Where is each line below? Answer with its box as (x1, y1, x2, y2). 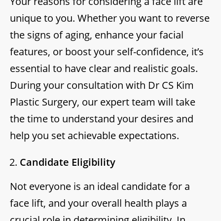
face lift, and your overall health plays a (10, 196, 187, 210)
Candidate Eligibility (20, 155, 115, 169)
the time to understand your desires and (10, 112, 193, 126)
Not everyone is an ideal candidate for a (10, 180, 190, 193)
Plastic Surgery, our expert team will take (10, 95, 195, 109)
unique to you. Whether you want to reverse (10, 11, 210, 25)
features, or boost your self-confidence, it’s (10, 45, 204, 59)
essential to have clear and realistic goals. (10, 62, 198, 75)
